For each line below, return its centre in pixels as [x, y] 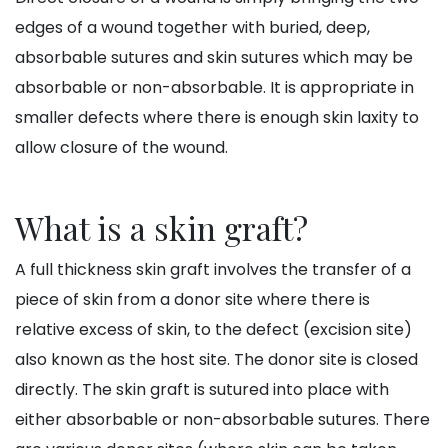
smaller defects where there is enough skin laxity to [217, 118]
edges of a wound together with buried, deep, [192, 28]
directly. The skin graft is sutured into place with [202, 390]
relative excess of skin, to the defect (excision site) [213, 330]
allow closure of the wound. [121, 148]
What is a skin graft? [161, 228]
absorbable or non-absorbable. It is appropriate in [214, 88]
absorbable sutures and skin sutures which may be [214, 58]
